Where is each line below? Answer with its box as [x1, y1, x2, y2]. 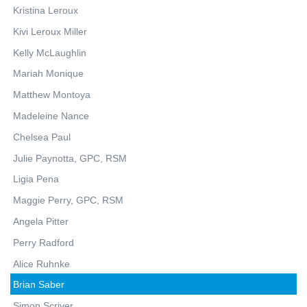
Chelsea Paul [13, 131, 71, 143]
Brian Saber [13, 279, 64, 291]
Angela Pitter [13, 215, 69, 227]
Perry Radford [13, 236, 74, 248]
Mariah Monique [13, 68, 84, 79]
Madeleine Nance [13, 110, 89, 121]
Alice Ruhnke [13, 258, 70, 269]
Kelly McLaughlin [13, 47, 86, 58]
